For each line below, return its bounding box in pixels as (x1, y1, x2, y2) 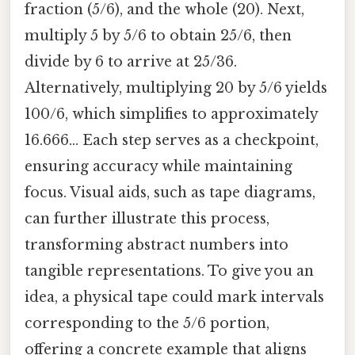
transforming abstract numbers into (25, 235, 288, 254)
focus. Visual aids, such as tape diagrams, (25, 183, 315, 201)
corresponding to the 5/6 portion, (25, 314, 269, 332)
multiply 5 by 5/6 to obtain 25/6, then (25, 26, 292, 44)
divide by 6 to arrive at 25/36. (25, 52, 237, 71)
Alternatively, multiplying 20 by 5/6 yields (25, 78, 327, 97)
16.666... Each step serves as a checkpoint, (25, 131, 319, 149)
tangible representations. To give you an (25, 261, 314, 280)
